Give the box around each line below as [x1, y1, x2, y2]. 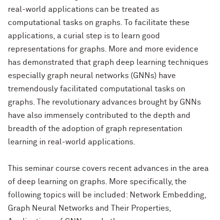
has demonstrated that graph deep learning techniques [8, 58, 208, 66]
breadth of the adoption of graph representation [8, 125, 182, 133]
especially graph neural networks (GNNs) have [8, 72, 176, 80]
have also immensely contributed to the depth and [8, 111, 191, 119]
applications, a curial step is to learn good [8, 32, 160, 40]
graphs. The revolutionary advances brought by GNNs [8, 98, 201, 106]
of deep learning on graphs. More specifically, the [8, 178, 187, 186]
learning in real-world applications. [8, 138, 136, 146]
